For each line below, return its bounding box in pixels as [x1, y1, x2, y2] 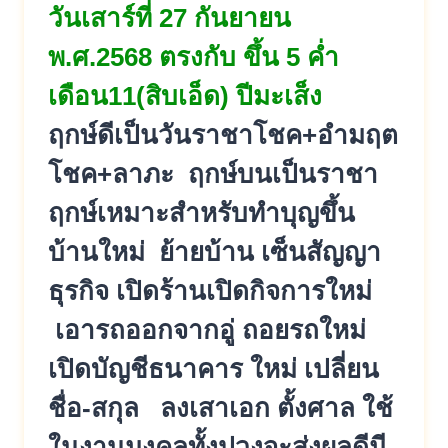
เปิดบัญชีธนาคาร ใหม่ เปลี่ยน [48, 353, 379, 384]
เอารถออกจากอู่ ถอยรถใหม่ [48, 314, 366, 345]
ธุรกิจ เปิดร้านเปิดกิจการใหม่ [48, 275, 372, 306]
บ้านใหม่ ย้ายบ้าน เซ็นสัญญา [48, 236, 381, 267]
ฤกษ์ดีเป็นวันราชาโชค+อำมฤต [48, 119, 398, 150]
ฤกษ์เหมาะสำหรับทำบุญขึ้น [48, 197, 355, 228]
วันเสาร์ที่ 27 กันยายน [48, 2, 291, 33]
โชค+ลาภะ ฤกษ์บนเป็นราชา [48, 158, 378, 189]
